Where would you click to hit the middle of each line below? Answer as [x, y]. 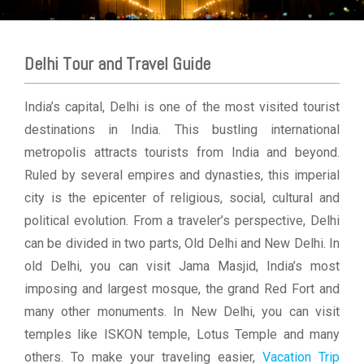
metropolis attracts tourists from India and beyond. [182, 152]
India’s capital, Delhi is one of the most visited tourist [182, 106]
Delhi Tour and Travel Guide [117, 63]
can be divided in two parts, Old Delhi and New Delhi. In [182, 243]
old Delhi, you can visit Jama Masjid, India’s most [182, 266]
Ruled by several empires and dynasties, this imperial [182, 175]
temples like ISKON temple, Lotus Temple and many [182, 334]
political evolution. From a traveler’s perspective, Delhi [182, 220]
